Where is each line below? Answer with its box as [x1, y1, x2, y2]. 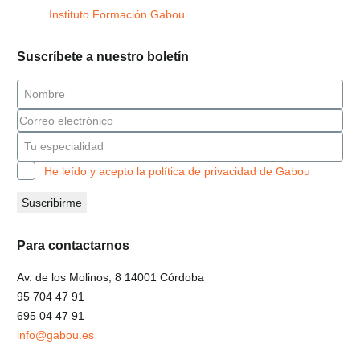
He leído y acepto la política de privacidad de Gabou [44, 164, 310, 178]
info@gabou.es [17, 329, 94, 342]
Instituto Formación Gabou [49, 8, 185, 22]
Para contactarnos [17, 237, 129, 252]
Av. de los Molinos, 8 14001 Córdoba [17, 271, 204, 284]
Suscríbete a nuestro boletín [17, 49, 189, 64]
